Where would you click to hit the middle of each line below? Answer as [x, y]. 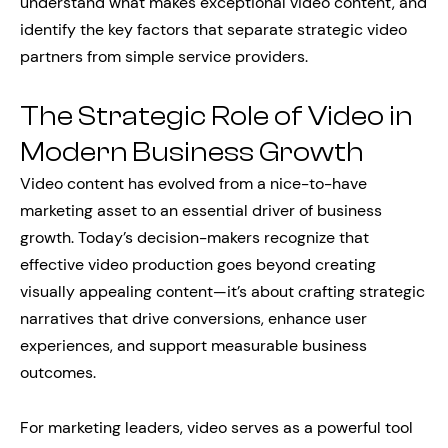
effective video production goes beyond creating [198, 264]
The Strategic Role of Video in [216, 116]
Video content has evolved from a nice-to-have [193, 183]
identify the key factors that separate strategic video [213, 29]
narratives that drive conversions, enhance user [193, 318]
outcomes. [58, 372]
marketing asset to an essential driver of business [201, 210]
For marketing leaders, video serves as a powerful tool [216, 427]
